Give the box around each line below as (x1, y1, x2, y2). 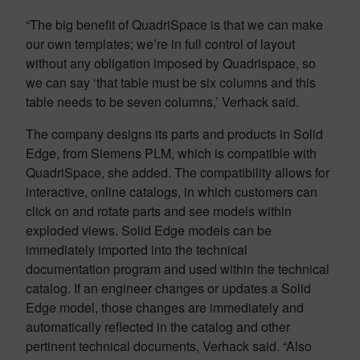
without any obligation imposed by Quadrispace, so (26, 54, 316, 72)
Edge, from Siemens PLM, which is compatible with (26, 144, 317, 162)
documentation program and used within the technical (26, 260, 329, 278)
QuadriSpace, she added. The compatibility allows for (26, 163, 329, 182)
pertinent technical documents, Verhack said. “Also (26, 337, 312, 355)
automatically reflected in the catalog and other (26, 317, 290, 336)
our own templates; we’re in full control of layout (26, 35, 295, 53)
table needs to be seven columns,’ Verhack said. (26, 92, 299, 111)
